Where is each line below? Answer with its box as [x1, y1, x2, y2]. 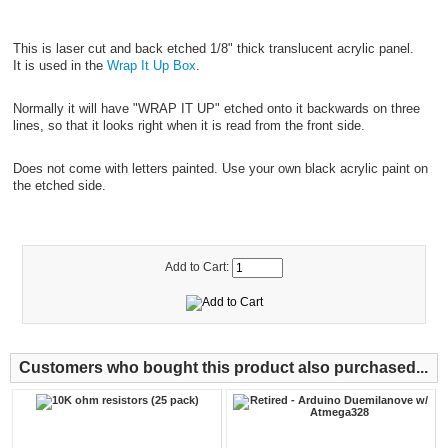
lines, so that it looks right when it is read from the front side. [12, 117, 365, 133]
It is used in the [12, 57, 107, 73]
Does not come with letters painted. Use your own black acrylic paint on [12, 160, 428, 176]
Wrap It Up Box [106, 57, 196, 73]
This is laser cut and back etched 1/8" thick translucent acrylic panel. [12, 40, 414, 56]
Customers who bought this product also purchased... [19, 358, 428, 376]
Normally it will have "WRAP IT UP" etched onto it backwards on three [12, 100, 420, 116]
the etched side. [12, 177, 106, 193]
